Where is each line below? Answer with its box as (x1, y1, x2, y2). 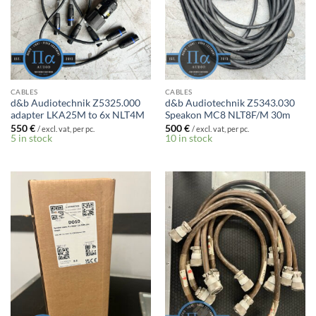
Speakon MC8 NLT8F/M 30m (164, 109, 291, 121)
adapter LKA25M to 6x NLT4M (10, 109, 145, 121)
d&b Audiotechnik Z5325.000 (10, 97, 140, 109)
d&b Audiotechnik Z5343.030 (164, 97, 295, 109)
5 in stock (10, 132, 52, 144)
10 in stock (164, 132, 212, 144)
